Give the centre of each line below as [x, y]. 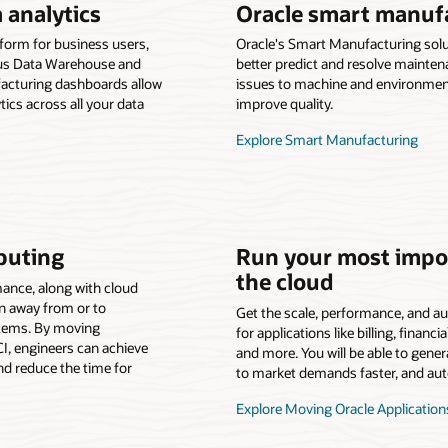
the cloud [285, 281]
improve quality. [284, 104]
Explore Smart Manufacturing [327, 140]
